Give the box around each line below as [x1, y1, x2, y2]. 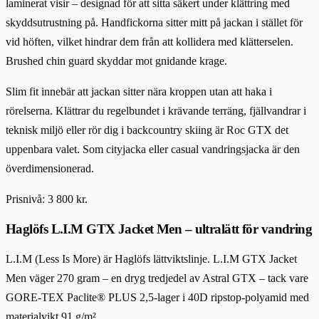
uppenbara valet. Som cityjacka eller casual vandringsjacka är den [6, 142, 300, 155]
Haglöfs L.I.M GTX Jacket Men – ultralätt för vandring [6, 221, 313, 236]
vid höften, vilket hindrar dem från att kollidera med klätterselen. [6, 35, 293, 48]
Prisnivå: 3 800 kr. [6, 192, 88, 205]
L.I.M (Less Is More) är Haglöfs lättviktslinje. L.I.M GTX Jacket [6, 253, 297, 266]
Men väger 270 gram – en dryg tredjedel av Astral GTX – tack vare [6, 272, 308, 285]
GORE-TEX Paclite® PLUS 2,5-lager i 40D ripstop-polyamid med [6, 291, 309, 304]
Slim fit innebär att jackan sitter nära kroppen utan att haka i [6, 85, 272, 98]
